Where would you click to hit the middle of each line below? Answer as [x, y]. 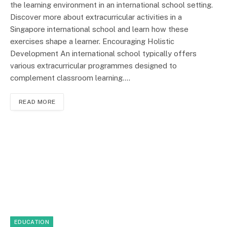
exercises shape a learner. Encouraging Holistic [92, 41]
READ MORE [37, 102]
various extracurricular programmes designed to [93, 65]
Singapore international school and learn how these [99, 29]
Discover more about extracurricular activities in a [96, 17]
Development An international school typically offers [103, 53]
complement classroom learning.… [70, 78]
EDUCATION [32, 222]
